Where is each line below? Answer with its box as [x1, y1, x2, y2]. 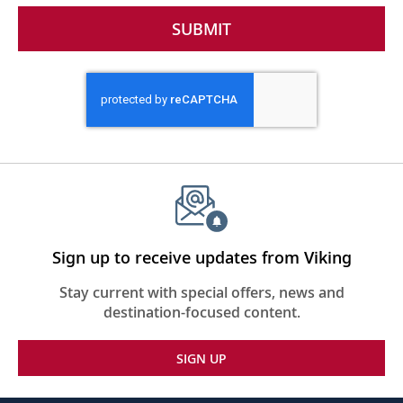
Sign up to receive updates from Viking [51, 246, 352, 269]
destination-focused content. [103, 302, 300, 323]
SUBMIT [172, 17, 231, 40]
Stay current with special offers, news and [58, 282, 345, 303]
